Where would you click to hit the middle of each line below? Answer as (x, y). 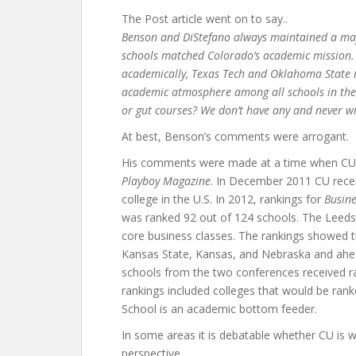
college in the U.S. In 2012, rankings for (223, 199)
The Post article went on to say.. (205, 19)
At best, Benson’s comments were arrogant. (235, 136)
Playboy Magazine (166, 181)
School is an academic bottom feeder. (219, 309)
